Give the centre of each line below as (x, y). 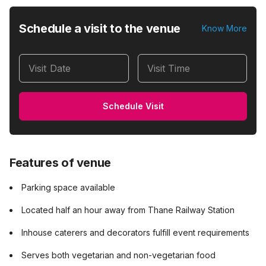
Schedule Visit (133, 106)
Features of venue (61, 163)
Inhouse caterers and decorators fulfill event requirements (135, 232)
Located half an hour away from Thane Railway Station (128, 210)
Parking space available (68, 187)
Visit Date (50, 68)
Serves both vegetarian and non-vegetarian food (118, 255)
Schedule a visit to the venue (100, 28)
